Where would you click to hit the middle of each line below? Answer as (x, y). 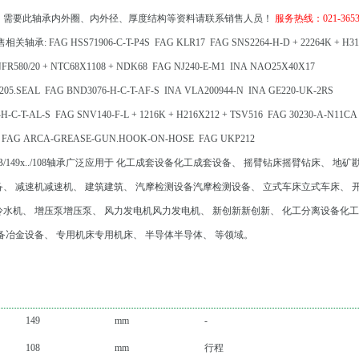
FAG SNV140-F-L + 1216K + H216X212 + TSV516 (159, 115)
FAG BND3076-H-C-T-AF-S (102, 91)
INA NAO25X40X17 (272, 67)
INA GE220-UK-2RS (291, 91)
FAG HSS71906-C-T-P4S (99, 42)
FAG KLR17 (180, 42)
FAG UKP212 (227, 139)
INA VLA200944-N (204, 91)
